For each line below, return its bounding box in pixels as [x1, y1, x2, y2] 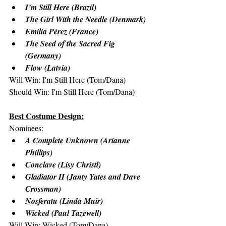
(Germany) [25, 50, 61, 61]
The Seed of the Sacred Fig [25, 38, 117, 49]
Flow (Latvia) [25, 62, 70, 73]
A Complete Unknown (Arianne [25, 135, 132, 146]
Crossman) [25, 183, 61, 194]
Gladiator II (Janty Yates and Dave [25, 171, 142, 182]
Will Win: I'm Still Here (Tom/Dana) [9, 74, 126, 85]
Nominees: [9, 123, 43, 133]
